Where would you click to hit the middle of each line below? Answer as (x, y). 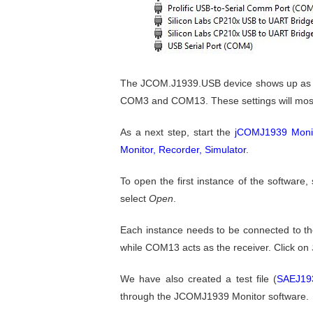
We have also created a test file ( (199, 279)
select (134, 198)
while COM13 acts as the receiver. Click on (216, 247)
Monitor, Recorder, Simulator (183, 150)
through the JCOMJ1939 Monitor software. (214, 296)
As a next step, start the (177, 132)
